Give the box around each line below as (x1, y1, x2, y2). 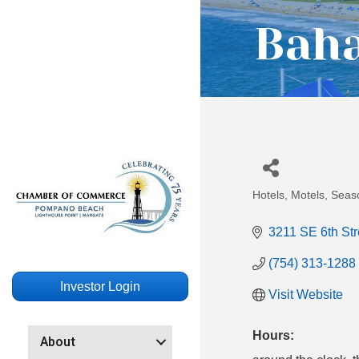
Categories (252, 195, 329, 218)
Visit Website (268, 288, 343, 301)
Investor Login (60, 279, 140, 293)
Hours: (252, 329, 294, 342)
